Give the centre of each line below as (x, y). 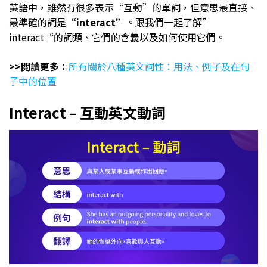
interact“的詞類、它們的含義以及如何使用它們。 (117, 37)
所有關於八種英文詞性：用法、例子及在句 (159, 66)
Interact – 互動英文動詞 (87, 113)
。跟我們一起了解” (169, 22)
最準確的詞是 (38, 22)
